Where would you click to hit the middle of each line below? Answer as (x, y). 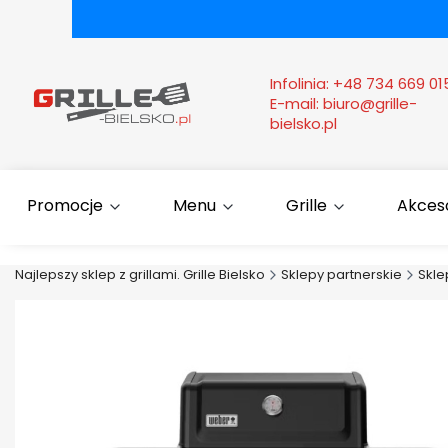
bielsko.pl (303, 124)
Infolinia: (301, 84)
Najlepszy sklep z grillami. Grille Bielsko (140, 275)
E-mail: (296, 104)
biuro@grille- (370, 104)
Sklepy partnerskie (341, 275)
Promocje (64, 206)
